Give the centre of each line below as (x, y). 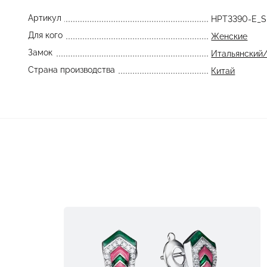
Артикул (44, 18)
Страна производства (71, 70)
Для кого (45, 35)
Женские (229, 36)
